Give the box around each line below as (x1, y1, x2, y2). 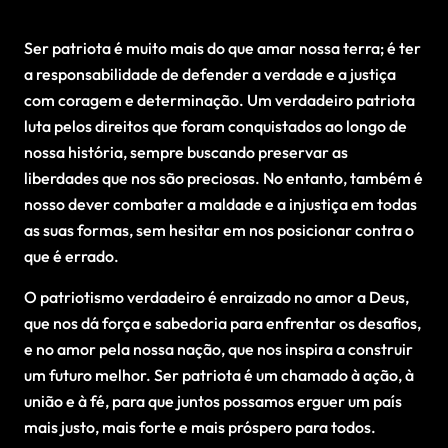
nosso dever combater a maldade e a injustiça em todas (24, 193, 417, 214)
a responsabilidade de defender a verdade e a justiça (24, 63, 396, 84)
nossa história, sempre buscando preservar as (24, 141, 348, 162)
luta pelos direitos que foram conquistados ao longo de (24, 115, 407, 136)
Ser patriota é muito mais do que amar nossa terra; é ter (24, 37, 421, 58)
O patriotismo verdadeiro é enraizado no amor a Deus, (24, 286, 409, 307)
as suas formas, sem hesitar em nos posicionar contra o (24, 219, 414, 240)
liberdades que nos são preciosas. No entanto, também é (24, 167, 423, 188)
